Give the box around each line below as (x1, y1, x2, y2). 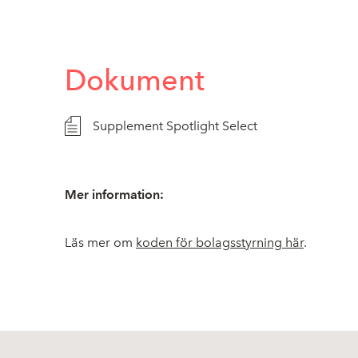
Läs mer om (65, 235, 136, 250)
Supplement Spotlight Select (93, 118, 257, 133)
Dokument (65, 63, 205, 97)
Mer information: (65, 187, 164, 202)
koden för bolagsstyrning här (136, 235, 304, 250)
